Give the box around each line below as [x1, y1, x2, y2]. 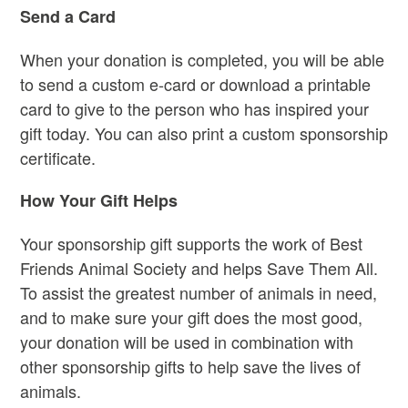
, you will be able [263, 46, 384, 71]
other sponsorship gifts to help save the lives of [20, 353, 361, 378]
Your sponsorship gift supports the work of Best [20, 230, 362, 255]
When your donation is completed [20, 46, 263, 71]
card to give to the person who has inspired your [20, 96, 369, 120]
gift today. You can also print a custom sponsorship [20, 120, 388, 145]
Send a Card [20, 5, 116, 29]
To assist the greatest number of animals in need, [20, 280, 377, 304]
